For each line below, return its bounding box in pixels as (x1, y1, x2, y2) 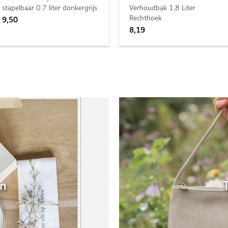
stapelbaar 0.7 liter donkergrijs (2, 3, 97, 12)
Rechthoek (129, 13, 162, 22)
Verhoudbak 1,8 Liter (129, 3, 195, 12)
